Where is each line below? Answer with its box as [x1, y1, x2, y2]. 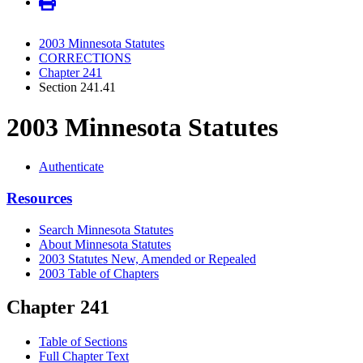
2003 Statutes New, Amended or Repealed [39, 251, 256, 266]
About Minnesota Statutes [39, 237, 171, 251]
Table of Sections [39, 335, 127, 349]
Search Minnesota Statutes [39, 222, 173, 237]
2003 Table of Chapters [39, 266, 159, 280]
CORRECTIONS [39, 51, 131, 66]
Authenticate [39, 160, 104, 174]
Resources [6, 189, 72, 207]
